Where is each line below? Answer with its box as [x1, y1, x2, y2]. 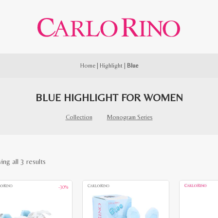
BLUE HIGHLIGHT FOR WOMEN [35, 91, 183, 104]
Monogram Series [107, 113, 153, 121]
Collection [65, 113, 92, 121]
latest [45, 186, 62, 194]
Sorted [45, 157, 66, 165]
